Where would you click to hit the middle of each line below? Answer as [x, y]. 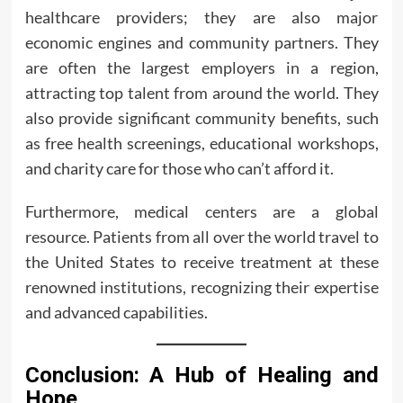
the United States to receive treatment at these [201, 262]
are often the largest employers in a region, [201, 67]
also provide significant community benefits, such [201, 118]
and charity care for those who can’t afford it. [179, 168]
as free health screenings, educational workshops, [201, 143]
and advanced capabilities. [116, 312]
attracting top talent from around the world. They [201, 93]
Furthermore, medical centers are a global [201, 211]
